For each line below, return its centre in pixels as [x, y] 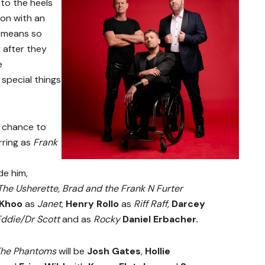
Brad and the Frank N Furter [122, 189]
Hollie [158, 251]
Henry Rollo [92, 204]
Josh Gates [114, 251]
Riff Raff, [151, 204]
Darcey [187, 204]
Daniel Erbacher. [159, 219]
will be [72, 251]
